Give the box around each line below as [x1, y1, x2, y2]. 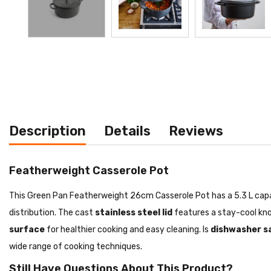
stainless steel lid [95, 207, 172, 218]
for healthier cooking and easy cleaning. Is [45, 224, 211, 235]
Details [104, 122, 151, 139]
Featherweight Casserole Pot [9, 163, 169, 177]
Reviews [169, 122, 223, 139]
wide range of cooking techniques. [9, 241, 142, 252]
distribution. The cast [9, 207, 95, 218]
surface [9, 224, 45, 235]
